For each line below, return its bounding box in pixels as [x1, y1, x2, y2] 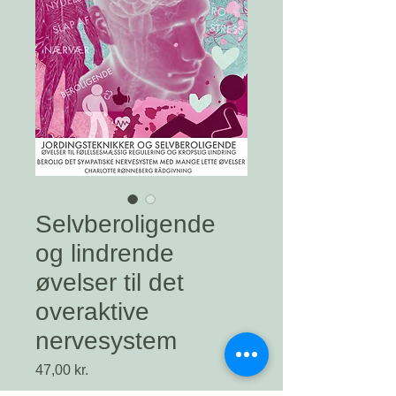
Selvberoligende [35, 210, 216, 239]
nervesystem [35, 327, 177, 355]
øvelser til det [35, 269, 184, 297]
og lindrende [35, 240, 174, 268]
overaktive [35, 298, 149, 326]
